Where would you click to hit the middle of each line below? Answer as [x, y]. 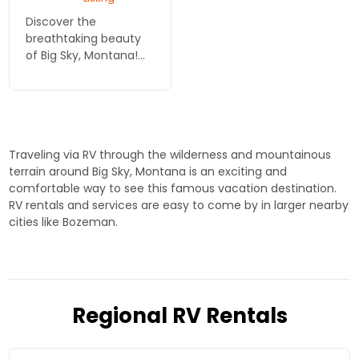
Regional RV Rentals [179, 316]
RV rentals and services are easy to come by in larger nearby [179, 206]
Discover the [61, 22]
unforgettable [65, 157]
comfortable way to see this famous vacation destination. [173, 189]
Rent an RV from [72, 73]
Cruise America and [81, 89]
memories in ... [67, 173]
